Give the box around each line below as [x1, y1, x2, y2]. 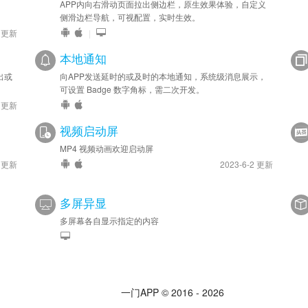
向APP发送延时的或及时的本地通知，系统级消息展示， [60, 70, 266, 82]
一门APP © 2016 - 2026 [121, 285, 224, 299]
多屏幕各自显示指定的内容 [60, 214, 159, 226]
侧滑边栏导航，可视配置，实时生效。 [60, 11, 200, 23]
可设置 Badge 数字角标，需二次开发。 [60, 83, 204, 95]
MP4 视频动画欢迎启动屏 [60, 142, 153, 154]
